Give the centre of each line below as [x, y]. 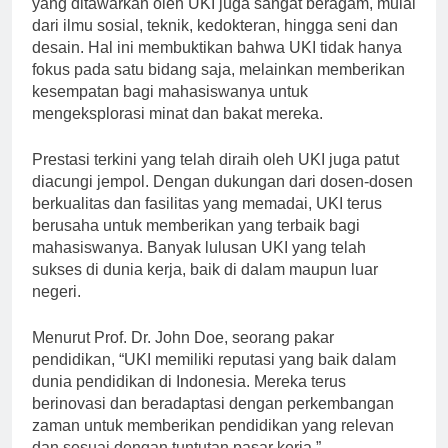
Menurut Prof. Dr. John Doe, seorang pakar [183, 355]
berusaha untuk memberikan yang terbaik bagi [196, 243]
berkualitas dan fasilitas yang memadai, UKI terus [207, 221]
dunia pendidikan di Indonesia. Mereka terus [189, 399]
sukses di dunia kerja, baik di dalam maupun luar [205, 287]
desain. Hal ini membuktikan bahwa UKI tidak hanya [217, 65]
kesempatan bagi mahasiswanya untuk [170, 109]
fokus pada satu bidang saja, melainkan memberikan [218, 87]
